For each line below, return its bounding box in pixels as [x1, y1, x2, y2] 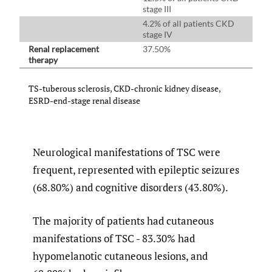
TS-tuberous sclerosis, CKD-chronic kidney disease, [29, 83, 220, 95]
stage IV [143, 29, 172, 39]
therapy [29, 54, 58, 65]
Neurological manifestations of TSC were [33, 145, 220, 160]
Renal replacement [29, 43, 99, 54]
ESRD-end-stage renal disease [29, 95, 140, 107]
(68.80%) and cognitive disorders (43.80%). [33, 180, 228, 195]
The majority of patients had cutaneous [33, 213, 214, 228]
